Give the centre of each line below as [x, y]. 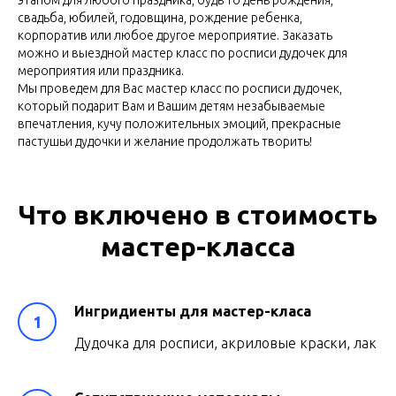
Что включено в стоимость [198, 215]
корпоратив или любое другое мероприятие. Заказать [175, 35]
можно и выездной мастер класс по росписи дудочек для [183, 53]
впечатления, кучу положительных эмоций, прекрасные [179, 124]
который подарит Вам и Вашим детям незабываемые [171, 106]
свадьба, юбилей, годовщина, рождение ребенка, [160, 18]
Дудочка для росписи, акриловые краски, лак [225, 343]
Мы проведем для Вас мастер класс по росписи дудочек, [180, 88]
